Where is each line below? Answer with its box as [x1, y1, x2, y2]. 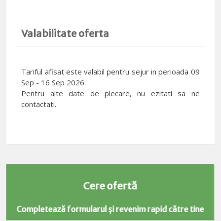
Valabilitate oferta [21, 27, 110, 40]
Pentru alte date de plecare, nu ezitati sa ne [21, 88, 200, 99]
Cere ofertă [83, 180, 138, 192]
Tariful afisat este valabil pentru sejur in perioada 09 [21, 67, 200, 77]
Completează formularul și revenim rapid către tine [16, 204, 204, 215]
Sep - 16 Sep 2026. [21, 77, 86, 88]
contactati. [21, 99, 57, 110]
